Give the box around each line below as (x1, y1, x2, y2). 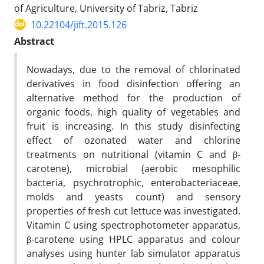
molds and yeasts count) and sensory (27, 190, 240, 203)
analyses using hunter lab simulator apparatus (27, 246, 240, 260)
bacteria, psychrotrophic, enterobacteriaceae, (27, 176, 240, 189)
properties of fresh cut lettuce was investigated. (27, 204, 240, 217)
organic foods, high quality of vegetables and (27, 105, 240, 118)
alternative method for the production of (27, 91, 240, 104)
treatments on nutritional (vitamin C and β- (27, 147, 240, 161)
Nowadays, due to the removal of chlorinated (27, 62, 240, 76)
